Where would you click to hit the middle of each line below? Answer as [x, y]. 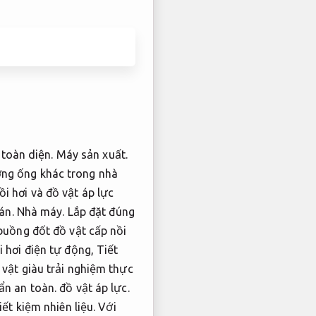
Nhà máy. [41, 212]
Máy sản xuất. [92, 155]
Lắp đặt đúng [101, 212]
